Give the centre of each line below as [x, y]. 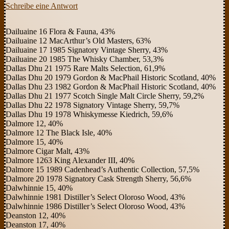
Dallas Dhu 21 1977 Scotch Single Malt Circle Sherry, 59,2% [105, 96]
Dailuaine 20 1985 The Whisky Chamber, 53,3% [85, 59]
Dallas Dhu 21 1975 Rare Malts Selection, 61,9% [85, 68]
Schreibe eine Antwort [42, 6]
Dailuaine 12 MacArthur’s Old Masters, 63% [78, 40]
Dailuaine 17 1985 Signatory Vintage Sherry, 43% [87, 50]
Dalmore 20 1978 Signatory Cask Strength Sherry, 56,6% [98, 178]
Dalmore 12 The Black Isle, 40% [59, 132]
